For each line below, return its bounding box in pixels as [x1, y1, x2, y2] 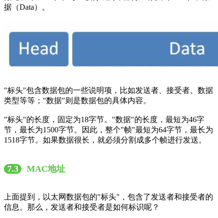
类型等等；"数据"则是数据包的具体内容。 [4, 96, 151, 105]
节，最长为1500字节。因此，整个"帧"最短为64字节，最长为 [4, 126, 213, 134]
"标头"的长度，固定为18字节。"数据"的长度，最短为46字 [4, 115, 204, 124]
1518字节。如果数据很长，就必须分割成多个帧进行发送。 [4, 136, 206, 145]
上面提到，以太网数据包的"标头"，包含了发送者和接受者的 [4, 192, 213, 201]
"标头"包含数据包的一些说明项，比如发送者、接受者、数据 [4, 86, 213, 95]
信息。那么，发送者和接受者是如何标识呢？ [4, 202, 160, 211]
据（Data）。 [4, 3, 50, 12]
